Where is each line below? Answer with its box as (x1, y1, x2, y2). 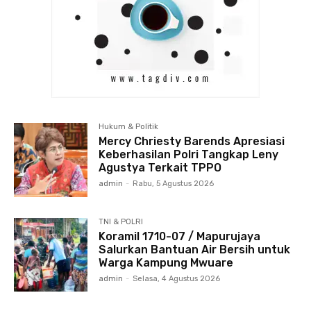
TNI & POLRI (99, 217, 144, 226)
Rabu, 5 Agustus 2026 (133, 179, 215, 189)
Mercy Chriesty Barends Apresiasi (99, 135, 285, 149)
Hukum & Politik (99, 122, 159, 132)
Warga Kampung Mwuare (99, 255, 234, 269)
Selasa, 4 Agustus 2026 (133, 274, 221, 283)
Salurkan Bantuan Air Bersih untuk (99, 242, 291, 256)
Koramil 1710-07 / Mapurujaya (99, 229, 261, 243)
